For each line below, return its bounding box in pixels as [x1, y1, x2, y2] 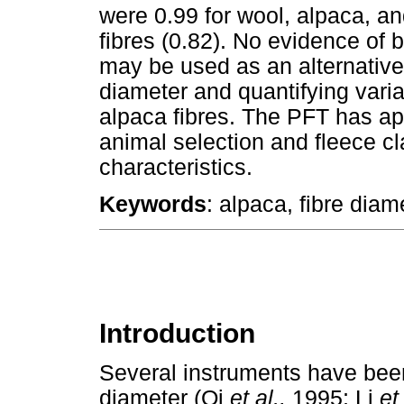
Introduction [99, 317, 255, 348]
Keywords [99, 191, 207, 216]
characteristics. [99, 154, 252, 179]
